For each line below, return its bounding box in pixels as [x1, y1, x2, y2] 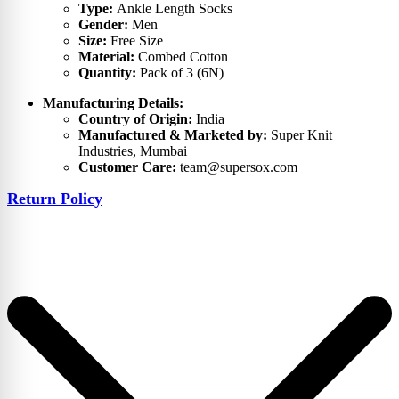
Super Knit [271, 127, 332, 143]
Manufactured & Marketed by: [78, 127, 271, 143]
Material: [78, 49, 138, 65]
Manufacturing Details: [43, 95, 183, 111]
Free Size [110, 33, 163, 49]
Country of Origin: [78, 111, 196, 127]
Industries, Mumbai [78, 143, 187, 159]
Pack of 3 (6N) [140, 65, 224, 81]
